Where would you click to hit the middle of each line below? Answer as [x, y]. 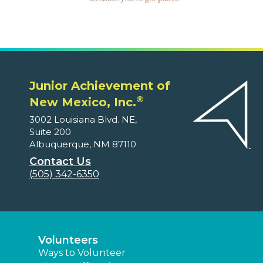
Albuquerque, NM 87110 [83, 144]
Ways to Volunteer [82, 253]
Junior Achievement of [100, 86]
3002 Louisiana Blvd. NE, [83, 120]
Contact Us [60, 162]
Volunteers [68, 240]
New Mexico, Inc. [83, 102]
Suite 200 [50, 132]
